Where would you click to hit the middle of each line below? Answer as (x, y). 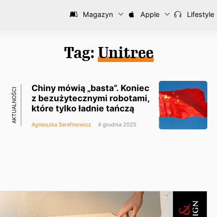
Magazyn (97, 14)
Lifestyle (200, 14)
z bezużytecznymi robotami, (91, 98)
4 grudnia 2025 (116, 124)
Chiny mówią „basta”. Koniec (90, 88)
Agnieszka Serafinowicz (61, 124)
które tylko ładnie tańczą (83, 108)
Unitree (125, 53)
